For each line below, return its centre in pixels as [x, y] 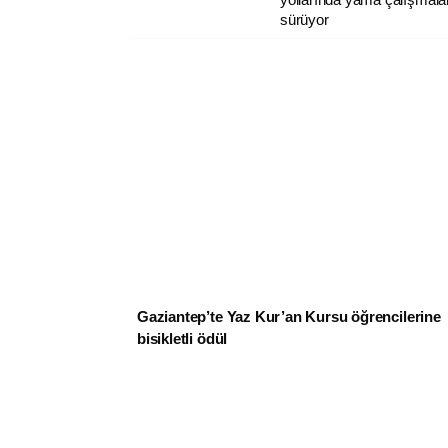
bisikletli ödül [182, 339]
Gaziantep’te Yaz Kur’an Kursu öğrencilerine [289, 317]
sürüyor [304, 19]
